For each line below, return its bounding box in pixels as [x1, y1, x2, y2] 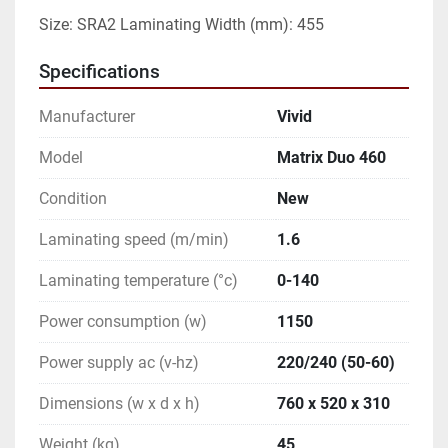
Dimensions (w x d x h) [39, 393, 200, 413]
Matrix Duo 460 [277, 147, 386, 167]
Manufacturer [39, 106, 135, 126]
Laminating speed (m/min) [39, 229, 229, 249]
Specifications [39, 60, 160, 83]
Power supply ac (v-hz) [39, 352, 199, 372]
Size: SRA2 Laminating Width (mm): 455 [39, 14, 324, 34]
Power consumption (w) [39, 311, 207, 331]
